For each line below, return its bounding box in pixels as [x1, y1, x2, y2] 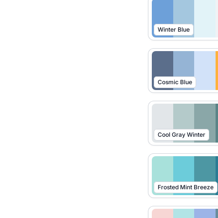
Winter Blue [158, 26, 190, 33]
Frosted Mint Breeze [158, 183, 214, 191]
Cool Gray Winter [158, 131, 205, 138]
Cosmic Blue [158, 78, 192, 86]
